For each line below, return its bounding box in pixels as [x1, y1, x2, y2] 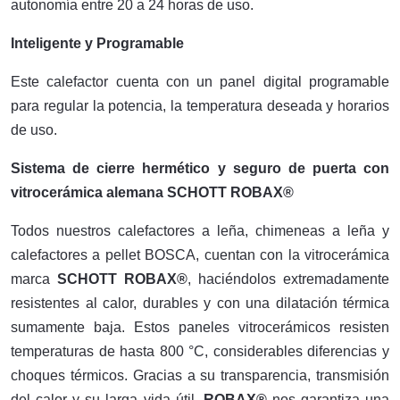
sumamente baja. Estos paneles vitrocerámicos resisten [11, 320, 389, 335]
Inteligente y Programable [11, 36, 184, 51]
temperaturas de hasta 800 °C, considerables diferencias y [11, 344, 389, 359]
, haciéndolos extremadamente [187, 271, 389, 287]
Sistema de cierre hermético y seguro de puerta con [11, 161, 389, 176]
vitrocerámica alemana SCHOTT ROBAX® [11, 185, 294, 200]
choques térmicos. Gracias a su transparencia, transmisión [11, 368, 389, 383]
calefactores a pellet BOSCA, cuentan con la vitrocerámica [11, 247, 389, 262]
